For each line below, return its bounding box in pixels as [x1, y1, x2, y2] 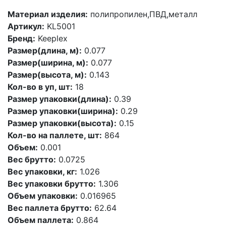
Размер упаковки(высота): [8, 118, 117, 128]
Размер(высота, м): [8, 70, 87, 80]
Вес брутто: [8, 154, 56, 164]
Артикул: [8, 21, 44, 31]
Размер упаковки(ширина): [8, 106, 118, 116]
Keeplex [35, 33, 68, 43]
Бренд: [8, 33, 35, 43]
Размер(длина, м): [8, 45, 82, 55]
